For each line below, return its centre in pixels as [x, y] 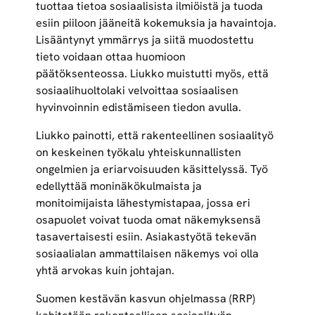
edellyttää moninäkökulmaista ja [118, 186]
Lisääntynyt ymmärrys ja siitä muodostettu [144, 40]
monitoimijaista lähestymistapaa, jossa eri [143, 203]
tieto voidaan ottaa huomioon [110, 57]
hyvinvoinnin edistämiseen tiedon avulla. [138, 108]
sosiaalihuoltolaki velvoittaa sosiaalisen [137, 91]
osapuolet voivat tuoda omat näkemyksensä [148, 220]
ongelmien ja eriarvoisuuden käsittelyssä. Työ [152, 169]
